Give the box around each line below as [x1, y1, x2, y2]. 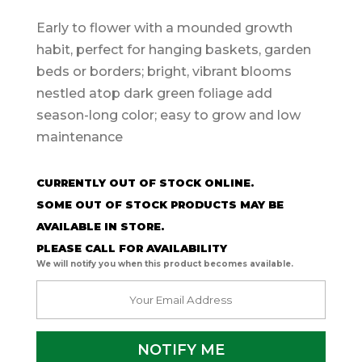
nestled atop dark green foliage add [36, 85, 272, 101]
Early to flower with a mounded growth [36, 19, 293, 36]
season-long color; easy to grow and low [36, 107, 301, 123]
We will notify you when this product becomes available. [36, 258, 293, 269]
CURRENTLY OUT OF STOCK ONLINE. [36, 175, 254, 189]
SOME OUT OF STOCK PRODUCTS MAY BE [36, 197, 284, 211]
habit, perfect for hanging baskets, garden [36, 41, 311, 57]
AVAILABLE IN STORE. [36, 219, 164, 233]
